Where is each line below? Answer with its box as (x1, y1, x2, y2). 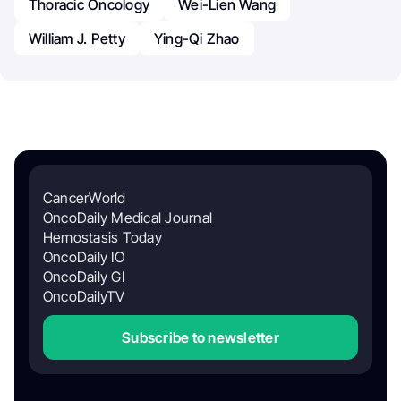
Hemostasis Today (43, 227, 162, 246)
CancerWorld (43, 188, 126, 207)
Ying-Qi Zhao (153, 29, 240, 47)
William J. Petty (29, 29, 125, 47)
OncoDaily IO (43, 247, 124, 266)
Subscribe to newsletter (122, 328, 279, 346)
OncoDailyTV (43, 286, 125, 305)
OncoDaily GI (43, 267, 124, 286)
